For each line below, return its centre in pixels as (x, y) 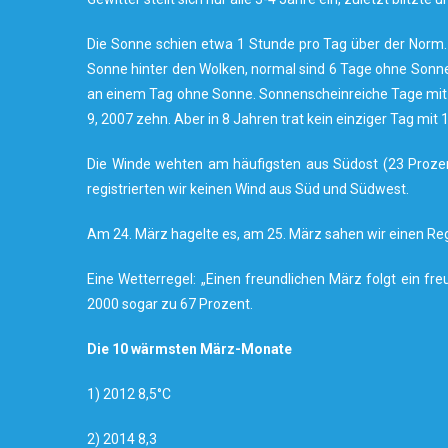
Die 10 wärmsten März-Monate (189, 349)
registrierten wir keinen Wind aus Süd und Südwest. (248, 189)
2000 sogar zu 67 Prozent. (170, 304)
